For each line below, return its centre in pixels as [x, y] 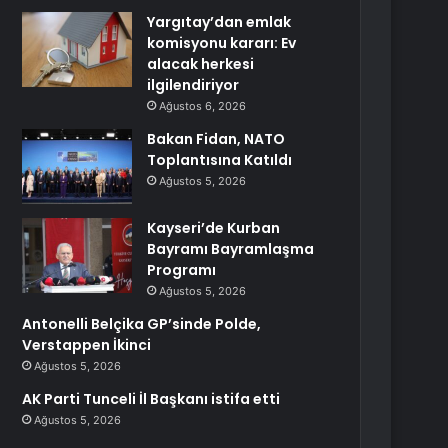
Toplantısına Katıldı [220, 160]
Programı [182, 270]
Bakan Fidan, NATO [216, 139]
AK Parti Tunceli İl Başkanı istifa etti [151, 399]
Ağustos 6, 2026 [203, 106]
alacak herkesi [201, 64]
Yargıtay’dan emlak [219, 22]
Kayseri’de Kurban [214, 228]
